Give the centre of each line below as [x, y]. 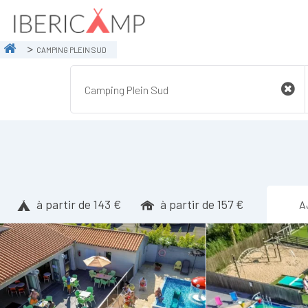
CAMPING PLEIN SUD [71, 49]
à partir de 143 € [78, 204]
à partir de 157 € [201, 204]
